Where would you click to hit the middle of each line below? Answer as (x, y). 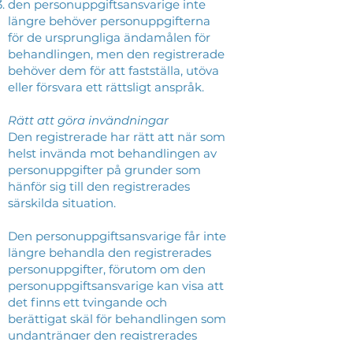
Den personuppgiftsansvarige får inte (117, 236)
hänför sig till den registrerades (99, 186)
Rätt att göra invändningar (90, 120)
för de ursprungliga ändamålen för (109, 37)
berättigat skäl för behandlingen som (117, 319)
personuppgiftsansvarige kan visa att (116, 286)
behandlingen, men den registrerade (116, 54)
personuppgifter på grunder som (104, 170)
